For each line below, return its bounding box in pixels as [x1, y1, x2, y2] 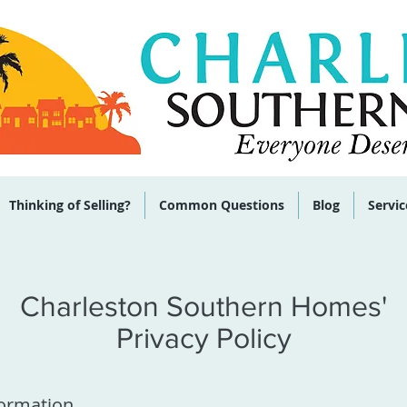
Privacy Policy [115, 322, 292, 353]
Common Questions [159, 196, 284, 213]
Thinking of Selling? [9, 196, 131, 213]
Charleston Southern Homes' [20, 290, 387, 322]
